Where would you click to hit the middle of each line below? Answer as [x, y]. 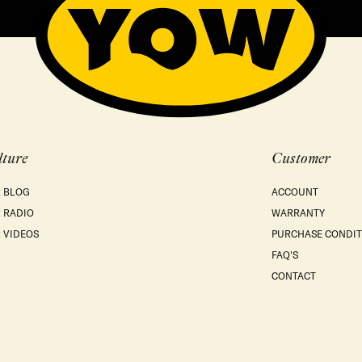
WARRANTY [298, 213]
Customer [301, 159]
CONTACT [294, 276]
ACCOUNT [295, 192]
